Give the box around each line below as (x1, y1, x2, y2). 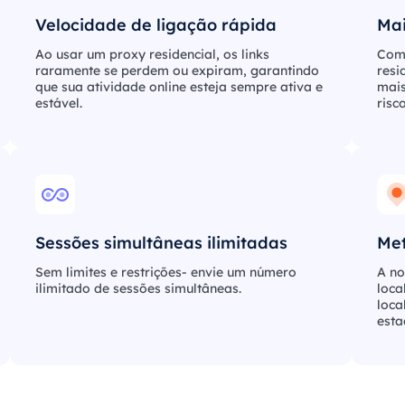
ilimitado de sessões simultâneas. (35, 280, 242, 297)
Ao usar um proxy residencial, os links (35, 46, 270, 62)
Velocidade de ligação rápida (35, 14, 278, 35)
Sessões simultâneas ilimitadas (35, 232, 288, 253)
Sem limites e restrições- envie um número (35, 264, 297, 280)
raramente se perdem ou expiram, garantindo (35, 62, 320, 79)
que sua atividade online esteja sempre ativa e (35, 79, 324, 95)
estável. (35, 95, 83, 111)
